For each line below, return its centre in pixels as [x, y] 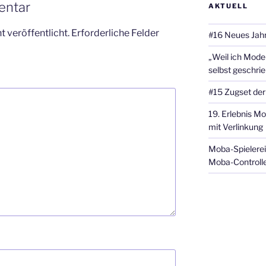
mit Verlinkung [235, 127]
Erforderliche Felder [115, 33]
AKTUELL [228, 6]
